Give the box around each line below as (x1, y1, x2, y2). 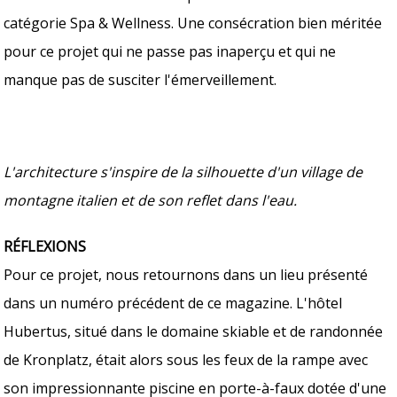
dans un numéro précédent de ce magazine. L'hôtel (4, 292, 343, 313)
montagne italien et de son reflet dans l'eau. (4, 190, 298, 210)
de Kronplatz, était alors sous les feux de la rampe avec (4, 349, 369, 370)
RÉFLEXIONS (4, 236, 87, 256)
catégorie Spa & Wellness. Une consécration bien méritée (4, 12, 383, 33)
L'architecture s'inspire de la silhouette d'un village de (4, 161, 363, 182)
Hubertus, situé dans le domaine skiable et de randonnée (4, 321, 384, 341)
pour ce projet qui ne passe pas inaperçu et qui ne (4, 41, 337, 61)
